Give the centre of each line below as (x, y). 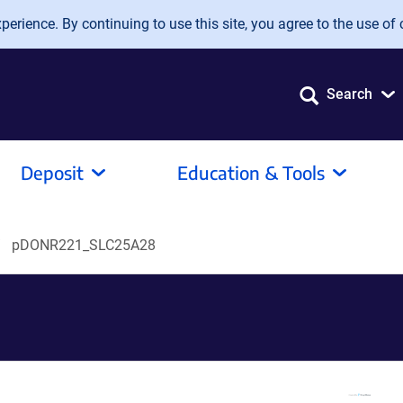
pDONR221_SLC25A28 (84, 245)
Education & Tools (251, 172)
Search (349, 94)
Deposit (52, 172)
